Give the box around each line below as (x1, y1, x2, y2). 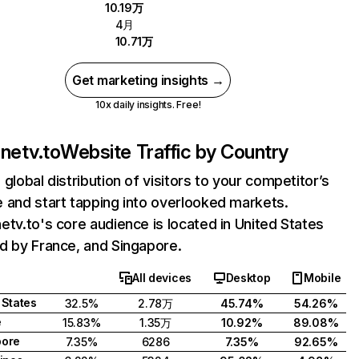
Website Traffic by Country (60, 140, 288, 163)
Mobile (303, 271, 341, 284)
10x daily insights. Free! (95, 99, 201, 111)
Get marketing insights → (72, 72, 224, 88)
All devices (132, 271, 192, 284)
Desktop (225, 271, 271, 284)
